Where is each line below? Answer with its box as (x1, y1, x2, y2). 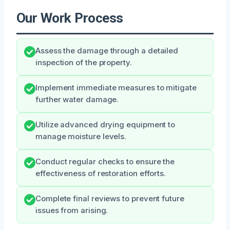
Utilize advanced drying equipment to (35, 120, 176, 129)
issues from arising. (35, 205, 108, 215)
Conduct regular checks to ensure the (35, 157, 175, 166)
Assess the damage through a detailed (35, 46, 179, 55)
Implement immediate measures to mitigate (35, 83, 197, 92)
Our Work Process (16, 10, 123, 26)
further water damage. (35, 94, 119, 104)
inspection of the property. (35, 57, 132, 67)
